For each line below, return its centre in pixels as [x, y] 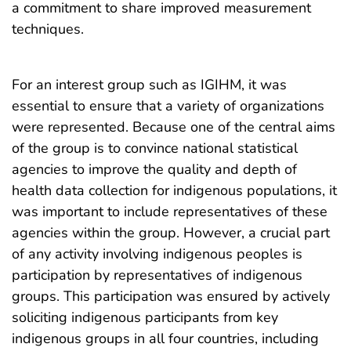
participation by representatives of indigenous [157, 275]
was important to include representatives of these [170, 212]
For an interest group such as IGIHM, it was [149, 85]
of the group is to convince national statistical [155, 148]
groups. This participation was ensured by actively [171, 297]
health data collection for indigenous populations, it [174, 191]
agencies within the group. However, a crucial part [171, 233]
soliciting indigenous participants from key [145, 318]
